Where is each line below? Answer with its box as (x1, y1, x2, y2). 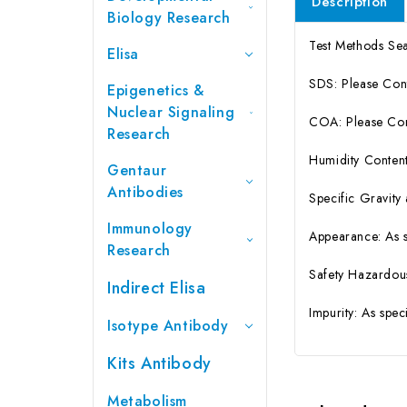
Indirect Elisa (107, 275, 206, 300)
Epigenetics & (107, 79, 204, 101)
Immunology (107, 217, 193, 239)
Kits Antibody (107, 351, 212, 375)
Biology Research (107, 6, 231, 28)
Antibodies (107, 181, 184, 203)
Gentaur (107, 159, 167, 181)
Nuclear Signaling (107, 101, 235, 123)
